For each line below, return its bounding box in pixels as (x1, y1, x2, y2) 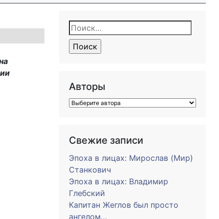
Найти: (68, 22, 101, 33)
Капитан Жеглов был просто (69, 200, 178, 210)
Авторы (69, 81, 105, 92)
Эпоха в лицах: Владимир (69, 176, 168, 186)
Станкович (69, 165, 111, 175)
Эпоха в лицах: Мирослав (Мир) (69, 153, 193, 163)
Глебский (69, 188, 105, 198)
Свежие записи (69, 134, 143, 146)
